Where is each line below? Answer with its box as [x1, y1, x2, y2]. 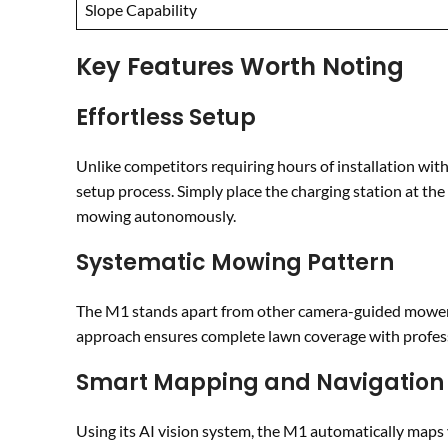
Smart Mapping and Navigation [76, 367, 444, 398]
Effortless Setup [76, 102, 256, 133]
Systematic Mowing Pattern [76, 247, 394, 278]
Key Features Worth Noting [76, 50, 404, 83]
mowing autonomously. [76, 206, 236, 225]
